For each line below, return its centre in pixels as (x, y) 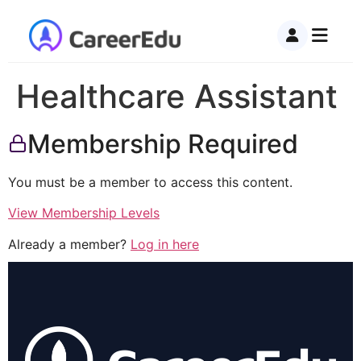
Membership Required (163, 144)
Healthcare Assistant (177, 96)
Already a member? (69, 244)
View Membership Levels (84, 213)
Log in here (165, 244)
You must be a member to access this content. (150, 182)
